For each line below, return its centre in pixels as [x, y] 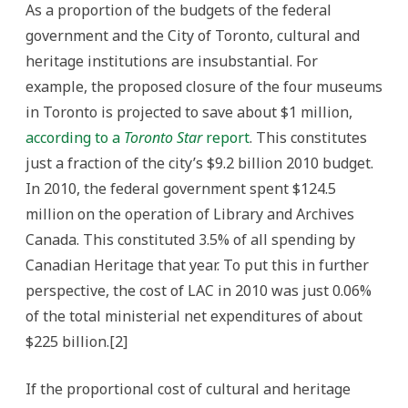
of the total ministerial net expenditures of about [194, 316]
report [226, 138]
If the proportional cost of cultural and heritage [188, 389]
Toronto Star [163, 138]
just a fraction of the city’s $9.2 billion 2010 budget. [199, 163]
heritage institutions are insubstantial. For [172, 61]
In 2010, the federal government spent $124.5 [181, 189]
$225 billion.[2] [76, 342]
